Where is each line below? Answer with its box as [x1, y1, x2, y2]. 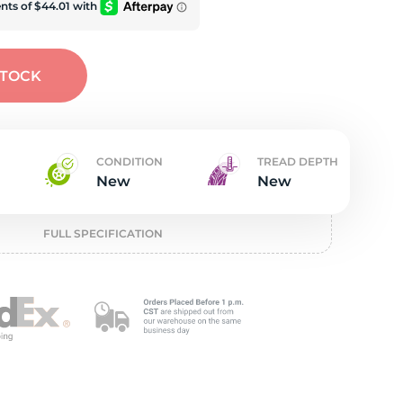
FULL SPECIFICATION [42, 227, 163, 240]
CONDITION [95, 155, 163, 168]
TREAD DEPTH [256, 155, 338, 168]
